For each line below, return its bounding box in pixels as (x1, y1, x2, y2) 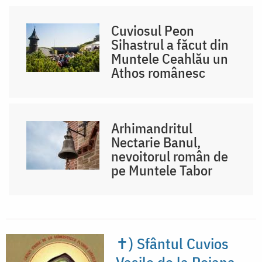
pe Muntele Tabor (111, 160, 213, 180)
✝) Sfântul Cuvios (116, 233, 229, 253)
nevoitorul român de (111, 146, 229, 166)
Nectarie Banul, (111, 132, 201, 151)
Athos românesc (111, 63, 206, 82)
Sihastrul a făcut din (111, 35, 229, 54)
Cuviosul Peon (111, 20, 195, 40)
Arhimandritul (111, 118, 193, 137)
